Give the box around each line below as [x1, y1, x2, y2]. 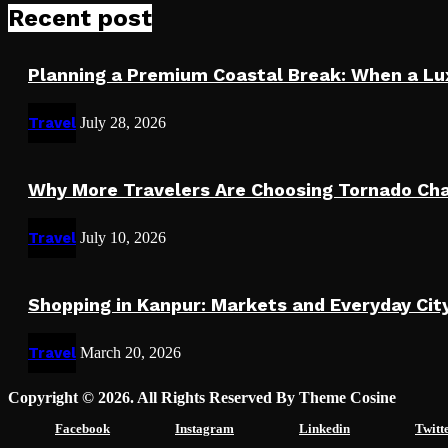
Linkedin [299, 420, 350, 436]
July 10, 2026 [80, 228, 166, 246]
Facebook [55, 420, 110, 436]
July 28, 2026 [80, 113, 166, 131]
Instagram [175, 420, 234, 436]
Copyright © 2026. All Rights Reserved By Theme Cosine [8, 388, 396, 406]
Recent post [8, 4, 152, 32]
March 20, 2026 [80, 343, 181, 361]
